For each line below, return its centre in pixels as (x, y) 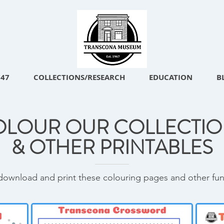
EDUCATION (171, 77)
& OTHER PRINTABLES (112, 147)
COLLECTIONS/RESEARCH (79, 77)
